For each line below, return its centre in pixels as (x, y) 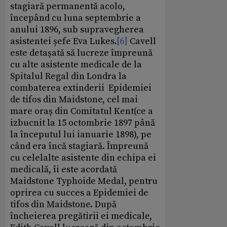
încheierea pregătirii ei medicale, (81, 216)
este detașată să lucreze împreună (81, 53)
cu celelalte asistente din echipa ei (83, 158)
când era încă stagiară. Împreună (79, 146)
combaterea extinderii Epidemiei (81, 88)
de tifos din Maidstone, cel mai (74, 100)
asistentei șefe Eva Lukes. (63, 42)
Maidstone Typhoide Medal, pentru (84, 181)
